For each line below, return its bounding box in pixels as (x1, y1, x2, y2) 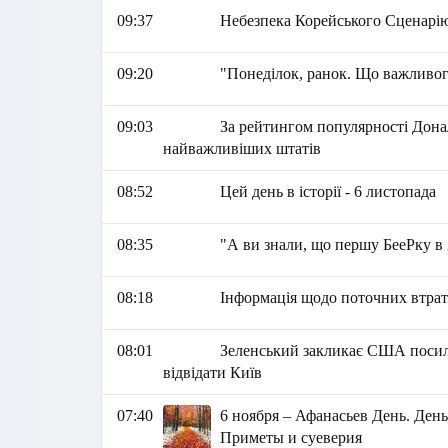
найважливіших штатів (162, 140, 321, 157)
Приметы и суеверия (220, 429, 363, 446)
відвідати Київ (162, 364, 262, 381)
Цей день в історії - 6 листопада (220, 183, 437, 200)
